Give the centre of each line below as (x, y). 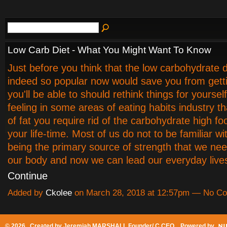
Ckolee (59, 193)
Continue (28, 176)
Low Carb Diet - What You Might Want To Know (109, 50)
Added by (27, 193)
